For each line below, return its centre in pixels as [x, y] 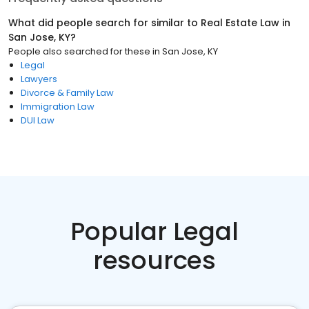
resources [154, 260]
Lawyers [39, 79]
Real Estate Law [240, 23]
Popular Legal [154, 231]
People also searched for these [79, 51]
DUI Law [38, 120]
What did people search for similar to [104, 23]
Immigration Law [58, 107]
